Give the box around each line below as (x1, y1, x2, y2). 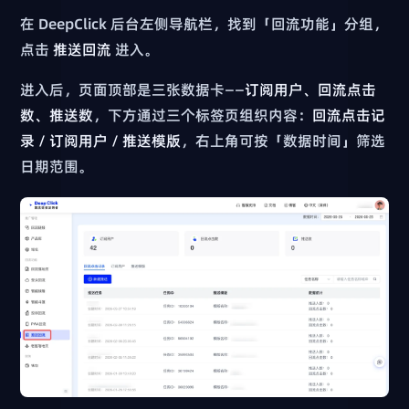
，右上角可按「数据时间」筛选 (181, 130, 386, 151)
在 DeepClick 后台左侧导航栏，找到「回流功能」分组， (20, 13, 389, 34)
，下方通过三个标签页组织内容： (93, 104, 313, 125)
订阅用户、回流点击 (245, 79, 377, 100)
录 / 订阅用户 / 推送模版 (20, 130, 182, 151)
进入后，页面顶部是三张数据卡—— (20, 79, 246, 100)
